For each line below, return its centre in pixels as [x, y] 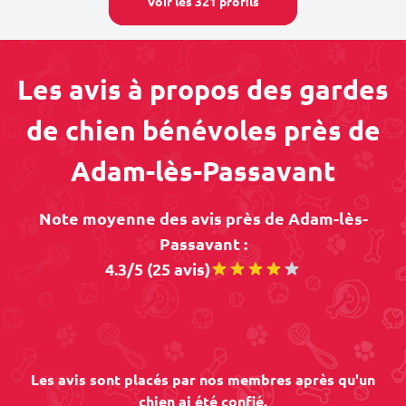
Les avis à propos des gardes [203, 89]
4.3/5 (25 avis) [158, 269]
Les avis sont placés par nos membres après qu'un [203, 379]
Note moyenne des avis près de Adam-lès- [203, 218]
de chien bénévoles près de [203, 130]
